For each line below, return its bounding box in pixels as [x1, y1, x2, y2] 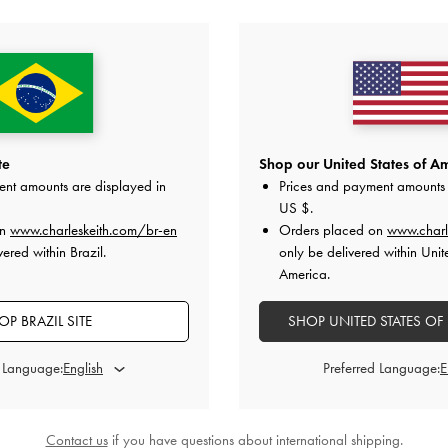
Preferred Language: [323, 359, 440, 377]
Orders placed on [279, 221, 387, 239]
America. [279, 265, 330, 283]
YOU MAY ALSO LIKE [142, 109, 306, 131]
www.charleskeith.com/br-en [10, 221, 177, 239]
